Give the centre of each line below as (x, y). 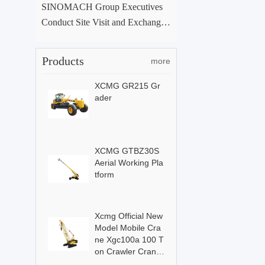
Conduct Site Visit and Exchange (103, 22)
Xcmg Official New (128, 216)
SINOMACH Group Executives (102, 7)
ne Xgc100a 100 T (128, 239)
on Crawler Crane (127, 251)
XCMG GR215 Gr (127, 85)
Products (63, 61)
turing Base (62, 53)
